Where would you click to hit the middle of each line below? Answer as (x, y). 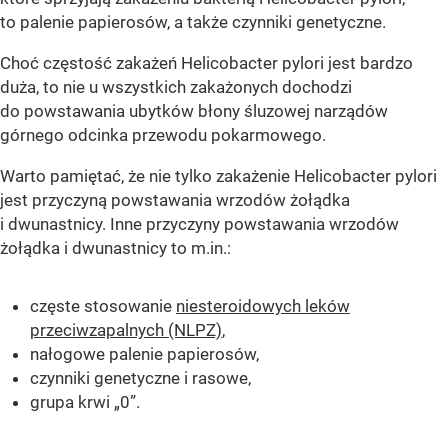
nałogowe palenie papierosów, (144, 353)
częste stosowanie (103, 305)
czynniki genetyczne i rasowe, (140, 377)
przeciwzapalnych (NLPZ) (126, 329)
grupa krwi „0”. (85, 401)
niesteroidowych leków (263, 305)
